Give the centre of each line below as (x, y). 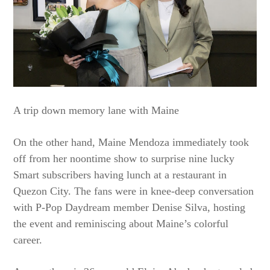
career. (28, 240)
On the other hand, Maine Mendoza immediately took (131, 143)
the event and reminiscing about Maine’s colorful (121, 224)
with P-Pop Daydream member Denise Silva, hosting (130, 208)
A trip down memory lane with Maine (96, 111)
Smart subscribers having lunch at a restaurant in (120, 175)
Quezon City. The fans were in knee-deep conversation (134, 191)
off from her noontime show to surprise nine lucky (124, 159)
